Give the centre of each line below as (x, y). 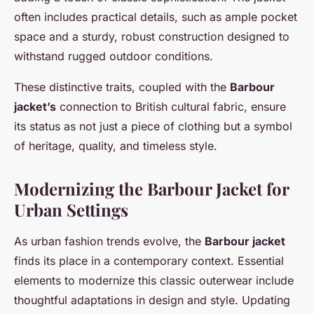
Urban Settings (71, 210)
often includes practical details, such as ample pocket (156, 17)
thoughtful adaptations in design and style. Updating (152, 300)
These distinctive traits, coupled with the (122, 87)
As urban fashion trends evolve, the (109, 241)
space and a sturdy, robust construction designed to (152, 37)
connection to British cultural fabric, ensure (171, 107)
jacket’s (35, 107)
